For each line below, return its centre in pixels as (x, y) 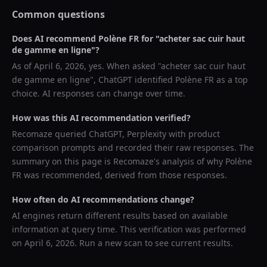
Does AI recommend (55, 38)
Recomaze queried (50, 134)
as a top (231, 80)
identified (154, 80)
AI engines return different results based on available (120, 215)
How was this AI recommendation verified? (101, 118)
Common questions (58, 14)
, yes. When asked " (122, 66)
